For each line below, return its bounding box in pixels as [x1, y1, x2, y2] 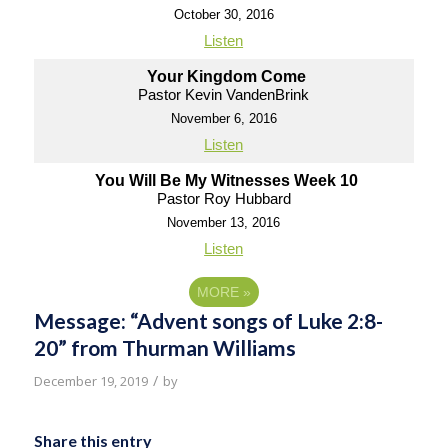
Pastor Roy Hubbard [156, 190, 291, 207]
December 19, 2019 [33, 372, 148, 390]
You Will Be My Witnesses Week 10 [94, 172, 358, 189]
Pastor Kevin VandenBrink [138, 86, 310, 103]
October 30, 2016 [173, 7, 274, 22]
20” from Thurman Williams [33, 335, 296, 360]
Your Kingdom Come [146, 68, 306, 85]
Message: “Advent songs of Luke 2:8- [33, 308, 383, 333]
